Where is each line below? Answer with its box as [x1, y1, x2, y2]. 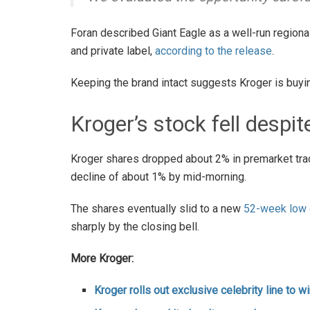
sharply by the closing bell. [71, 219, 199, 233]
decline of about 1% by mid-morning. [71, 170, 246, 183]
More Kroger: [71, 251, 134, 265]
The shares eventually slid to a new [71, 201, 244, 215]
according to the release [155, 44, 272, 58]
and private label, [71, 44, 155, 58]
